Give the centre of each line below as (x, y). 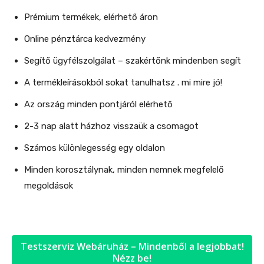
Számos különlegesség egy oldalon (95, 148)
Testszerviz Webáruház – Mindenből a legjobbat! (132, 246)
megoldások (49, 185)
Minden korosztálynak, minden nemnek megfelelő (124, 169)
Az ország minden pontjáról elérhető (98, 104)
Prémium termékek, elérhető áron (91, 17)
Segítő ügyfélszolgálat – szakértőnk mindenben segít (133, 60)
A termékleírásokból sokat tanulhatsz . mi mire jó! (123, 82)
